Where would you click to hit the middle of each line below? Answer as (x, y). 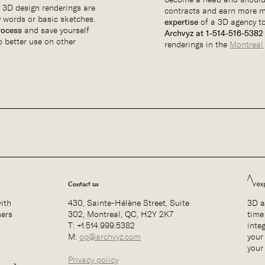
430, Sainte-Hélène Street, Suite (129, 203)
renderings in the (197, 45)
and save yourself (56, 30)
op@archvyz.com (110, 236)
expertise (182, 22)
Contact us (84, 185)
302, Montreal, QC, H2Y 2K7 (121, 214)
